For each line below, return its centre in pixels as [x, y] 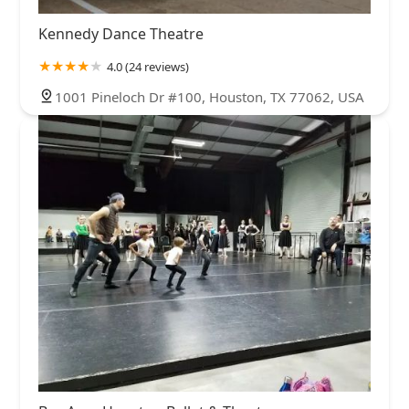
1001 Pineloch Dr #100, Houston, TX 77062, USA [210, 96]
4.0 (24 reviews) [148, 66]
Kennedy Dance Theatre [121, 33]
